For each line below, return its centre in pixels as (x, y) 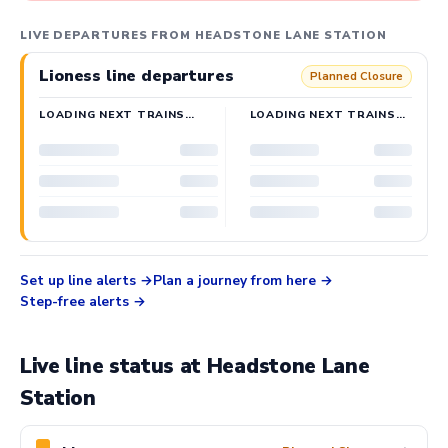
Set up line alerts (78, 280)
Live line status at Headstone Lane (195, 366)
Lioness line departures (136, 75)
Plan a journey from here (234, 280)
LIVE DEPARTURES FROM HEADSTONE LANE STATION (203, 35)
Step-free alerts (74, 301)
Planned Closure (356, 76)
